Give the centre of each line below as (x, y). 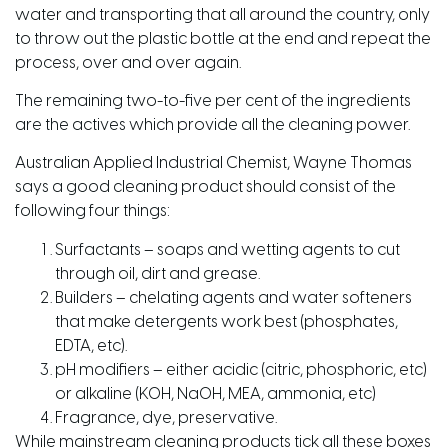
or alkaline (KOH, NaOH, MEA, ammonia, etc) (215, 394)
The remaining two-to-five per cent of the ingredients (213, 101)
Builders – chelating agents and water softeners (233, 298)
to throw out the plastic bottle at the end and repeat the (223, 39)
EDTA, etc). (91, 346)
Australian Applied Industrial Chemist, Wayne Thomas (213, 164)
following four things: (92, 212)
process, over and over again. (128, 63)
